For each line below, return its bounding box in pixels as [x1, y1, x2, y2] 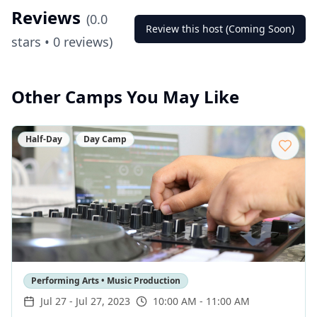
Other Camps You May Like [11, 85, 239, 108]
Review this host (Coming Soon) [146, 22, 294, 35]
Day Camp [83, 133, 127, 145]
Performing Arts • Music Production [31, 275, 180, 287]
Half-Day [25, 133, 62, 145]
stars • [11, 33, 53, 50]
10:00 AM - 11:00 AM [153, 294, 250, 308]
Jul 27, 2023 [76, 294, 130, 308]
